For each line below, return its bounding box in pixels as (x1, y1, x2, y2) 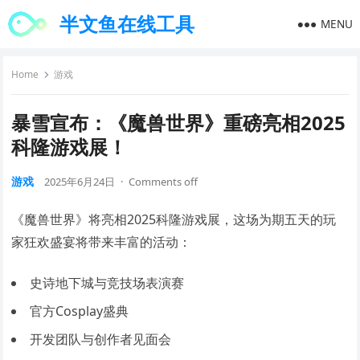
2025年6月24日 (44, 174, 116, 189)
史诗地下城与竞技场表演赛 (30, 274, 185, 292)
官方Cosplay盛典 (30, 302, 129, 320)
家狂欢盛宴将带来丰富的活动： (11, 233, 192, 251)
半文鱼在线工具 (59, 10, 195, 37)
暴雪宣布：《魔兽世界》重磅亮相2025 (11, 109, 346, 136)
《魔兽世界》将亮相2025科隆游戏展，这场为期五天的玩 (11, 211, 337, 228)
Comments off (129, 174, 198, 189)
